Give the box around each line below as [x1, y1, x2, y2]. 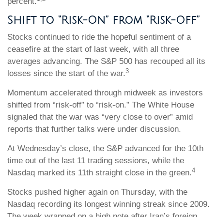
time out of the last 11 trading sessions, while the [7, 156, 184, 165]
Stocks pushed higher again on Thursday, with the [7, 187, 187, 197]
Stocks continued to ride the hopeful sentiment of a [7, 32, 191, 42]
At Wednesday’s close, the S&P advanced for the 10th [7, 144, 203, 153]
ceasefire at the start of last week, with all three [7, 45, 179, 54]
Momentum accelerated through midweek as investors [7, 88, 203, 97]
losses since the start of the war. [7, 69, 125, 78]
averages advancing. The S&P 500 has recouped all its [7, 57, 205, 66]
